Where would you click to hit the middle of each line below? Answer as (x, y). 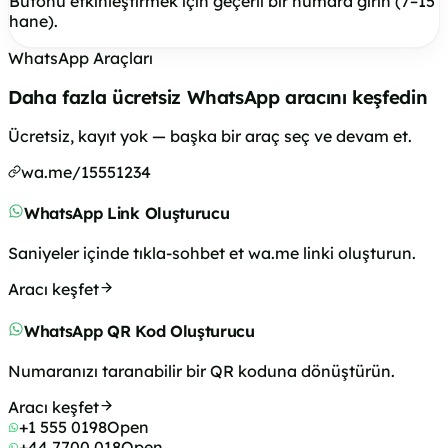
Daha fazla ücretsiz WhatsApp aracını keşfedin (218, 97)
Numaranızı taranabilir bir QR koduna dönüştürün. (201, 370)
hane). (33, 21)
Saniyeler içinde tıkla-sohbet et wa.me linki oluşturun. (212, 253)
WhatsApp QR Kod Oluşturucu (139, 330)
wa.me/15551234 (86, 171)
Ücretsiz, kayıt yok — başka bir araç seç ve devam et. (210, 135)
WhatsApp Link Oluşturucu (127, 213)
